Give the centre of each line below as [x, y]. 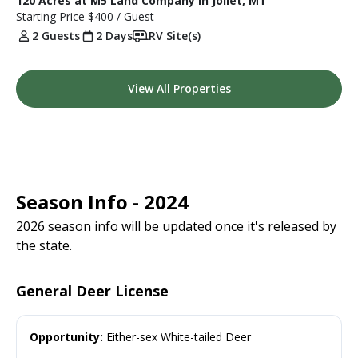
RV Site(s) [175, 35]
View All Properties [179, 88]
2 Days [114, 35]
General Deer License [92, 290]
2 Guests [56, 35]
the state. [44, 245]
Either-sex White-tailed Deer [177, 336]
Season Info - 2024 [102, 201]
